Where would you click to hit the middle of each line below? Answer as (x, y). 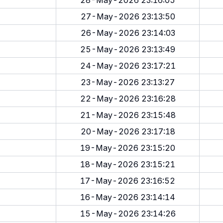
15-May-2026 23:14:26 (128, 214)
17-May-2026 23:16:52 (128, 181)
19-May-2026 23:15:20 (128, 148)
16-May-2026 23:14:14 (128, 197)
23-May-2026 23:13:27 (128, 82)
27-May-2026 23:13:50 (128, 16)
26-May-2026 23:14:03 (128, 33)
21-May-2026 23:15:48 (128, 115)
